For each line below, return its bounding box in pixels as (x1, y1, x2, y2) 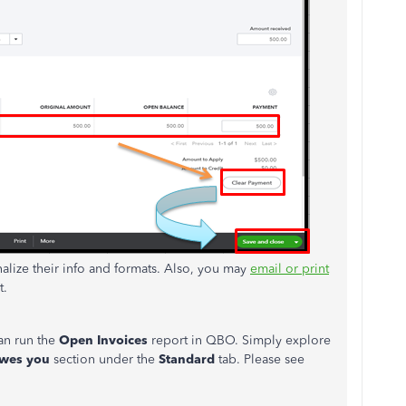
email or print (250, 261, 329, 276)
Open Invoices (59, 333, 148, 348)
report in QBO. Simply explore (148, 333, 331, 348)
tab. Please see (218, 352, 304, 367)
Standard (159, 352, 218, 367)
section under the (50, 352, 159, 367)
